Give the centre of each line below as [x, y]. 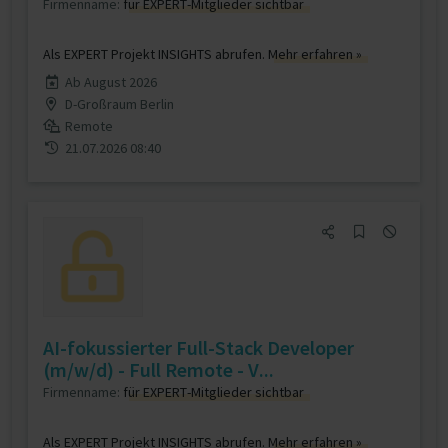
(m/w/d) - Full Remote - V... [158, 369]
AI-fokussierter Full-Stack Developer [198, 347]
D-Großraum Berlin [119, 104]
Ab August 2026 [110, 82]
